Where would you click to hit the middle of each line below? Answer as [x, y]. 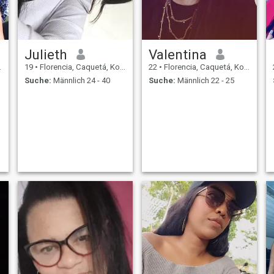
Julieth [46, 54]
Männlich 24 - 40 [80, 81]
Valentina [177, 54]
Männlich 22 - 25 [205, 81]
